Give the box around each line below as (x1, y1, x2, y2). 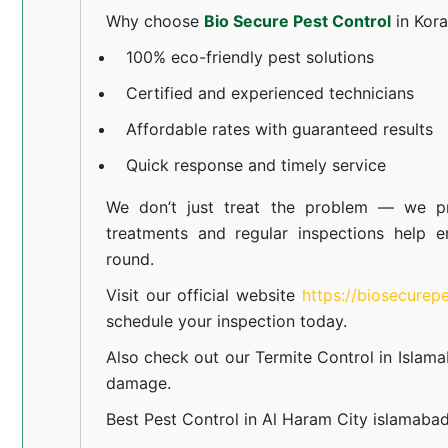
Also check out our (105, 346, 255, 367)
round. (105, 248, 154, 269)
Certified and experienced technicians (125, 82, 414, 103)
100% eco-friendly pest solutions (125, 46, 374, 67)
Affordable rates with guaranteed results (125, 118, 433, 139)
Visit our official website (105, 284, 302, 305)
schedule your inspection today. (105, 310, 347, 331)
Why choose (105, 10, 204, 31)
